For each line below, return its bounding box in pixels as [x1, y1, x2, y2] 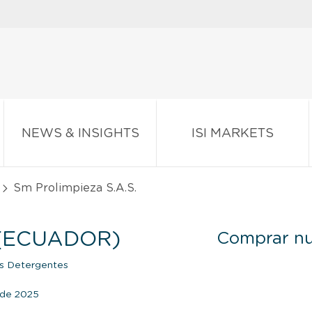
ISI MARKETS [192, 127, 274, 140]
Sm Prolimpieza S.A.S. [10, 182, 136, 194]
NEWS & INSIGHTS [21, 127, 139, 140]
